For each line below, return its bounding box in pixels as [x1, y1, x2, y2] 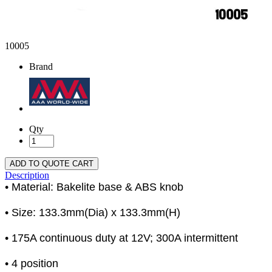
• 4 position [5, 257, 58, 270]
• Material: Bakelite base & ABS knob [5, 181, 183, 194]
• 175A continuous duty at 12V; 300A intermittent [5, 232, 238, 245]
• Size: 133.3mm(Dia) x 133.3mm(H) [5, 206, 180, 219]
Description [5, 170, 49, 181]
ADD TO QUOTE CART [10, 159, 93, 169]
